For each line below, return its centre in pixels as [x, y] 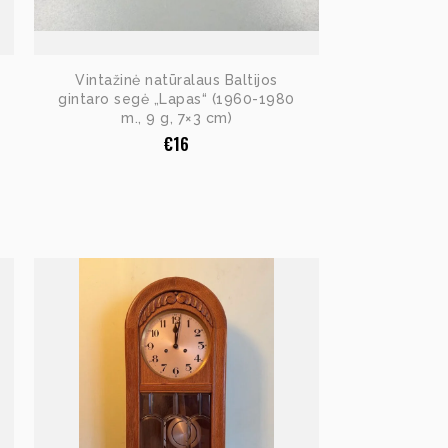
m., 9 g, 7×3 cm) [176, 117]
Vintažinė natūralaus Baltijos [176, 79]
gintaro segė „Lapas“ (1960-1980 [176, 98]
